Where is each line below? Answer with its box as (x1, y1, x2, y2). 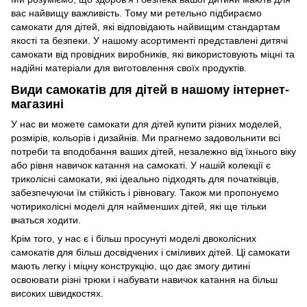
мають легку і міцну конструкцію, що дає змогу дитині (11, 260, 250, 271)
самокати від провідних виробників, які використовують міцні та (11, 49, 295, 60)
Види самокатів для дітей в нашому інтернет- (11, 82, 289, 97)
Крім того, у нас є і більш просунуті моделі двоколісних (11, 232, 256, 244)
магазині (11, 97, 64, 111)
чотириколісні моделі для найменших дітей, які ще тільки (11, 200, 267, 212)
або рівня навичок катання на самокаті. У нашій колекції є (11, 159, 271, 171)
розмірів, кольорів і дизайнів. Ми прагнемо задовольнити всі (11, 132, 280, 143)
